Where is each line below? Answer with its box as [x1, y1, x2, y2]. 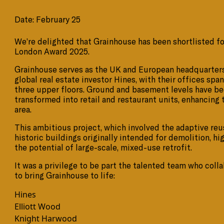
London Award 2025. [14, 46, 90, 57]
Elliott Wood [14, 201, 61, 212]
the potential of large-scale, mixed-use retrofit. [14, 142, 192, 153]
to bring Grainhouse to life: [14, 170, 115, 181]
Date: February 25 [14, 14, 81, 25]
